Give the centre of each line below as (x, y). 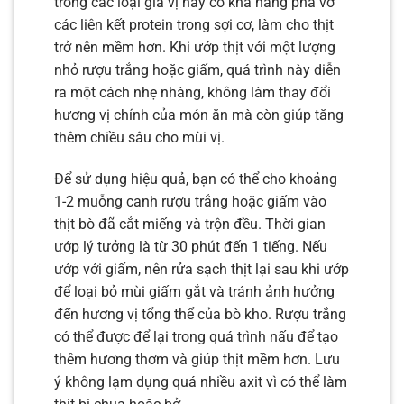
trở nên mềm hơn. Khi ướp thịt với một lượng (195, 48)
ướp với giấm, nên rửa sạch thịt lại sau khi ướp (202, 270)
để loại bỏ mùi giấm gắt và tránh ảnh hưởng (194, 292)
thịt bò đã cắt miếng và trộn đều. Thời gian (190, 225)
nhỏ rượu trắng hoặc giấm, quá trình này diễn (197, 70)
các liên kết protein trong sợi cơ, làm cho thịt (194, 25)
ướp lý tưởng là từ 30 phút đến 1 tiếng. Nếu (191, 247)
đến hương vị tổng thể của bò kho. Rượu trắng (200, 315)
